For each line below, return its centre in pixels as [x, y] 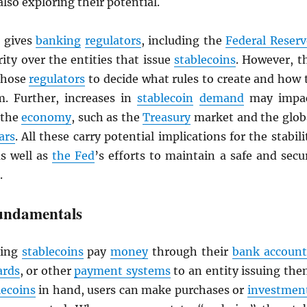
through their [190, 251]
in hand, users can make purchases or [141, 290]
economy [47, 117]
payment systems [122, 271]
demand [221, 98]
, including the [183, 40]
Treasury [167, 117]
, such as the [107, 117]
